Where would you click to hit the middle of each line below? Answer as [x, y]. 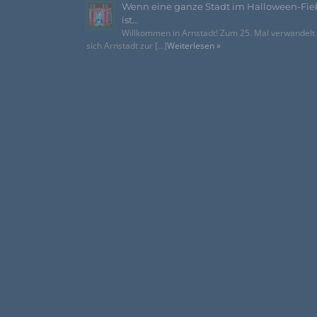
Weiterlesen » [194, 45]
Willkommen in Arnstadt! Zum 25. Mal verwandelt [218, 33]
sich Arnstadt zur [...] [127, 45]
